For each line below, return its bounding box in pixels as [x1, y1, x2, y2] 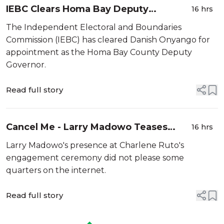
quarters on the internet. [6, 165, 106, 175]
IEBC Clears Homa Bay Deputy [6, 3, 148, 14]
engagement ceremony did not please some [6, 153, 184, 162]
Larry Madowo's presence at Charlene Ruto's [6, 140, 184, 150]
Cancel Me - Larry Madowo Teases [6, 121, 167, 132]
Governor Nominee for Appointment [6, 17, 179, 28]
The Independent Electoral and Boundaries [6, 22, 181, 32]
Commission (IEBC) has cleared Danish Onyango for [6, 35, 210, 44]
